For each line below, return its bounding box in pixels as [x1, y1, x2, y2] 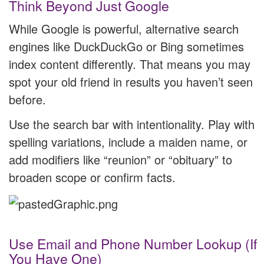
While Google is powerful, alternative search [9, 20, 239, 38]
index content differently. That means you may [9, 55, 250, 73]
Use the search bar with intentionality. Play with [9, 115, 255, 133]
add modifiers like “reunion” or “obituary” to [9, 151, 232, 169]
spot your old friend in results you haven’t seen [9, 73, 253, 91]
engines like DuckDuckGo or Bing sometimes [9, 38, 244, 55]
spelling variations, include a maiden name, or [9, 133, 247, 151]
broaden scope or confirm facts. [9, 169, 176, 186]
